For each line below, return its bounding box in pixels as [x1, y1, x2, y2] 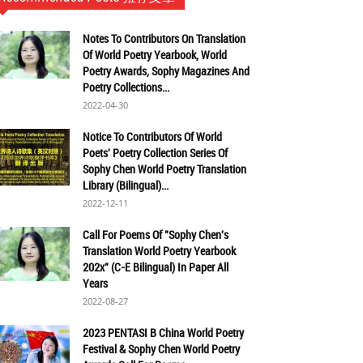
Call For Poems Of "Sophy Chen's [83, 227, 228, 242]
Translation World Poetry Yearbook [83, 243, 236, 258]
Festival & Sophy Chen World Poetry [83, 341, 240, 357]
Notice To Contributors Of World [83, 129, 222, 144]
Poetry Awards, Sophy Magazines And [83, 63, 250, 79]
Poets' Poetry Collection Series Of [83, 145, 228, 160]
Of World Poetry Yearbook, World [83, 47, 227, 62]
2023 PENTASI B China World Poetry [83, 325, 244, 340]
